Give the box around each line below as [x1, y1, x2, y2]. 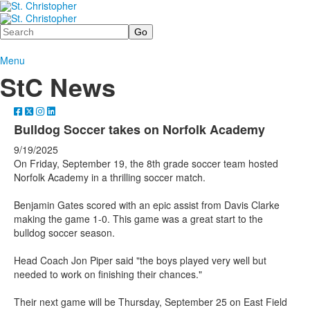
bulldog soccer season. [14, 225, 115, 239]
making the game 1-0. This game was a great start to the [14, 211, 263, 226]
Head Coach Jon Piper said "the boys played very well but [14, 253, 266, 267]
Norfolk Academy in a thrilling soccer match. [14, 170, 206, 184]
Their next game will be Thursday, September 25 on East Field [14, 294, 287, 309]
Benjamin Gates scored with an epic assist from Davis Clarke [14, 197, 280, 212]
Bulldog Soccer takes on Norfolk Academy [14, 120, 265, 138]
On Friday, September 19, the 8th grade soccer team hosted [14, 156, 278, 170]
